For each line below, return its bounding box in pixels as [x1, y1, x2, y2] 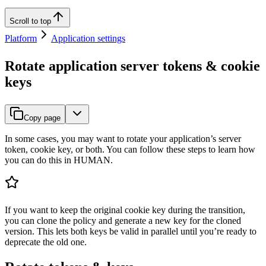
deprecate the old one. [5, 237, 87, 248]
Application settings [51, 33, 125, 44]
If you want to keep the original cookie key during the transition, [5, 205, 245, 216]
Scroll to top [9, 17, 51, 26]
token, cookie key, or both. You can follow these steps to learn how [5, 144, 255, 155]
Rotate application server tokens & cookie [5, 58, 260, 74]
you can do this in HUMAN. [5, 155, 113, 166]
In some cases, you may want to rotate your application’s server [5, 134, 241, 144]
